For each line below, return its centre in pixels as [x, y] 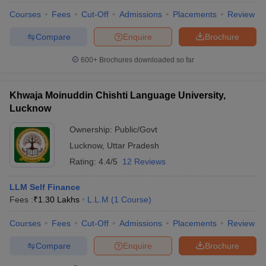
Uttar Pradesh [133, 145]
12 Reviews [144, 161]
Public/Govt [136, 129]
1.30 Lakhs [59, 199]
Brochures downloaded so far [146, 60]
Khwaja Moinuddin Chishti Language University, [118, 95]
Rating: [84, 161]
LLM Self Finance [45, 187]
